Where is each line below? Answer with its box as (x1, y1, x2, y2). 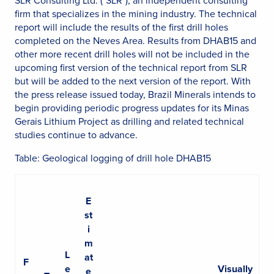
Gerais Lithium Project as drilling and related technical (15, 114, 244, 128)
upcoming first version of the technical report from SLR (15, 61, 247, 74)
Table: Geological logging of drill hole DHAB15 (15, 151, 211, 165)
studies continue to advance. (15, 128, 138, 141)
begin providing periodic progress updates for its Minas (15, 101, 249, 114)
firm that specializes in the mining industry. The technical (15, 7, 257, 20)
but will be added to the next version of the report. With (15, 74, 251, 87)
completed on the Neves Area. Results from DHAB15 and (15, 34, 256, 47)
